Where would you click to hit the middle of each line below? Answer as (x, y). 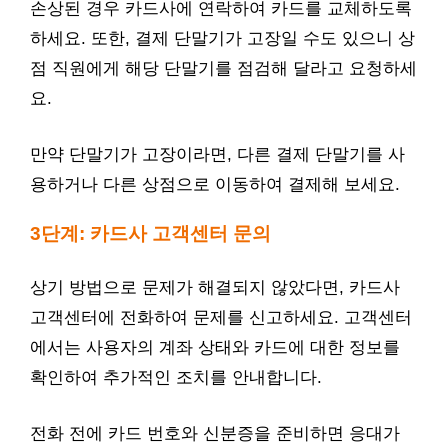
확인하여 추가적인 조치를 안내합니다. (176, 377)
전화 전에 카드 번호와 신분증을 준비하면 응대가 (215, 433)
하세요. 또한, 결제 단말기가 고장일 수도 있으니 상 (222, 38)
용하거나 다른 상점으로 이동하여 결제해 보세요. (215, 184)
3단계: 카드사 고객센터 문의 (150, 233)
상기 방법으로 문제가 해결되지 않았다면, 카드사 (215, 287)
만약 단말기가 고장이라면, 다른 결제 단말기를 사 (217, 154)
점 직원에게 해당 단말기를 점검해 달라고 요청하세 (223, 68)
